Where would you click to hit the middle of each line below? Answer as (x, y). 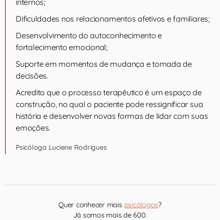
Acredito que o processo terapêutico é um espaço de (109, 92)
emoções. (33, 128)
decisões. (32, 76)
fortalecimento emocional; (62, 47)
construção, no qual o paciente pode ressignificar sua (110, 104)
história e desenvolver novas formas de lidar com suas (112, 116)
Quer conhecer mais (91, 205)
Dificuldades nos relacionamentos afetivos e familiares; (113, 19)
